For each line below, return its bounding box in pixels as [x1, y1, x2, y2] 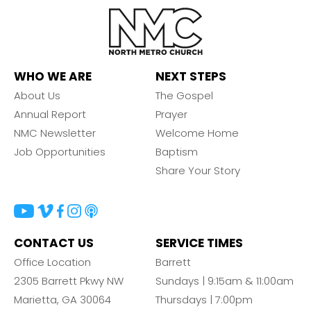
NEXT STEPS [155, 67, 226, 85]
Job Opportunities [14, 144, 106, 159]
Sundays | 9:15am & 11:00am [155, 273, 294, 288]
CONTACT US [14, 234, 94, 251]
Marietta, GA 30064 [14, 292, 111, 307]
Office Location [14, 254, 91, 269]
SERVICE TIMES [155, 234, 243, 251]
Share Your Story [155, 162, 240, 178]
